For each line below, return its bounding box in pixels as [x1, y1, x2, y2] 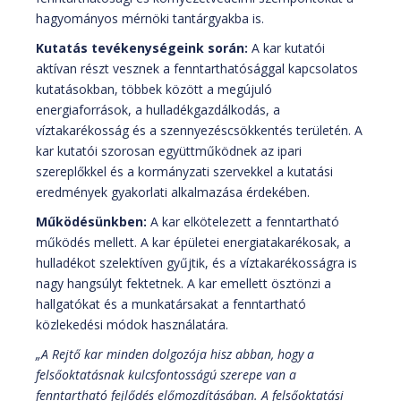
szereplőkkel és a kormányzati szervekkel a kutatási [36, 163, 333, 181]
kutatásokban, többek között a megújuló [36, 81, 272, 98]
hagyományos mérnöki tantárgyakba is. [36, 10, 264, 28]
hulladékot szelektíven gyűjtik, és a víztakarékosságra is [36, 254, 357, 272]
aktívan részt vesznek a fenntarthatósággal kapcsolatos [36, 60, 358, 78]
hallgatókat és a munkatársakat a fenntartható [36, 295, 306, 313]
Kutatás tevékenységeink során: [36, 39, 248, 57]
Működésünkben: [36, 213, 147, 231]
